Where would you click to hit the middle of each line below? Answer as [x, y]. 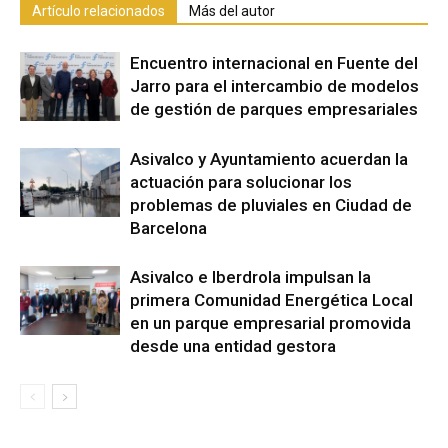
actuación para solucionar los [241, 181]
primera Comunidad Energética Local [271, 299]
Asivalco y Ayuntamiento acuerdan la [269, 158]
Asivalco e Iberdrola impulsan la [250, 276]
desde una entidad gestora [233, 345]
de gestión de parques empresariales [274, 108]
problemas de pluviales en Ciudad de [271, 204]
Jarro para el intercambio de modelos [274, 85]
